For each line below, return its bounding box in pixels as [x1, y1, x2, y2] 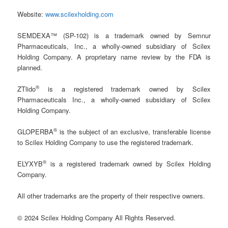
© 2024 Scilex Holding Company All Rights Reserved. [17, 212, 176, 222]
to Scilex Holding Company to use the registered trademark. [17, 137, 194, 148]
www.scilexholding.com [45, 9, 114, 19]
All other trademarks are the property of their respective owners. [17, 191, 206, 201]
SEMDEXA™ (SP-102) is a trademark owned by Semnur [17, 30, 211, 40]
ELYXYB [17, 159, 43, 169]
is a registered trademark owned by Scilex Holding [46, 159, 211, 169]
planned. [17, 62, 43, 72]
